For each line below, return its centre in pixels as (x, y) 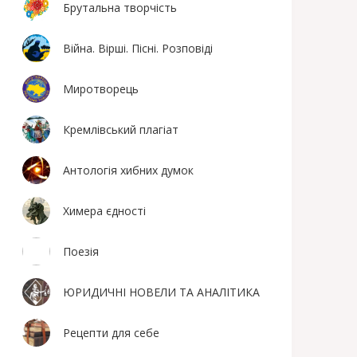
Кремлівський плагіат (121, 129)
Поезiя (81, 251)
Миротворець (101, 89)
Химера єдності (105, 211)
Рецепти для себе (112, 333)
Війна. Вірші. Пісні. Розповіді (138, 48)
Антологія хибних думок (129, 170)
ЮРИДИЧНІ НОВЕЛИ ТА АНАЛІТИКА (162, 292)
